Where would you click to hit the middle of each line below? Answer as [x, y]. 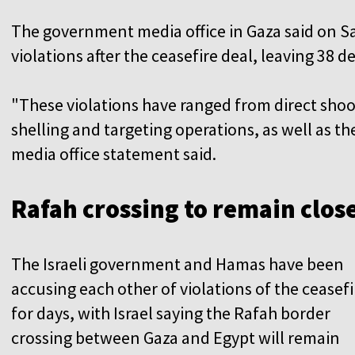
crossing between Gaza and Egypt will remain [176, 337]
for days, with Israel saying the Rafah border [171, 313]
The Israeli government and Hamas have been [177, 263]
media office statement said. [114, 153]
